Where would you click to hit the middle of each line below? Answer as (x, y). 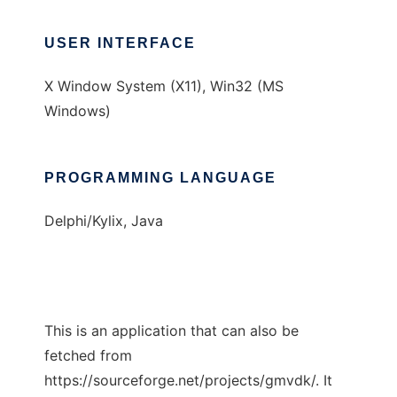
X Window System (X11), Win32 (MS (164, 86)
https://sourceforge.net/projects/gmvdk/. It (188, 381)
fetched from (88, 356)
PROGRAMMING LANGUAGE (160, 178)
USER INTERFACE (120, 43)
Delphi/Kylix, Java (104, 221)
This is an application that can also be (171, 331)
